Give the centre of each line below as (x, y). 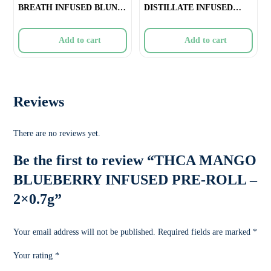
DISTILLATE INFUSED (188, 7)
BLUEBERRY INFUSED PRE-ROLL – (135, 179)
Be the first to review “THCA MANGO (135, 160)
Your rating (34, 255)
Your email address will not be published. (85, 232)
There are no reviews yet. (57, 133)
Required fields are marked (206, 232)
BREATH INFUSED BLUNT (71, 7)
